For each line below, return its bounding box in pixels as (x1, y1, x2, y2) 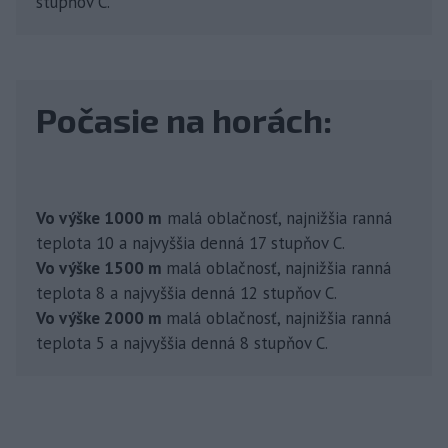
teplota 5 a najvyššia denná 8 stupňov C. (36, 331, 328, 354)
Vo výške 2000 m (36, 306, 166, 329)
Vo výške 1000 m (36, 206, 162, 229)
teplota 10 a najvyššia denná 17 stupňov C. (36, 231, 345, 254)
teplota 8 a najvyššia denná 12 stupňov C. (36, 281, 337, 304)
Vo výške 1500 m (36, 256, 166, 279)
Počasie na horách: (36, 98, 332, 140)
